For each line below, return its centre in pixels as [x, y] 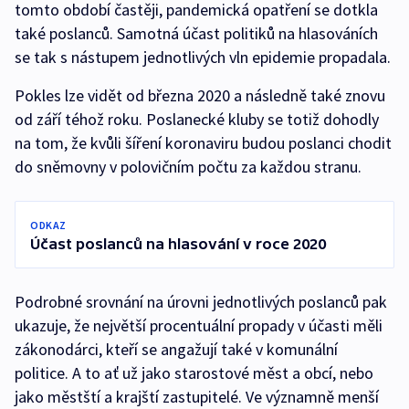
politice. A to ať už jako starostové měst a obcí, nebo [194, 373]
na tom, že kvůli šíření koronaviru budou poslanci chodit [203, 143]
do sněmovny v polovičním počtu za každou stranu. [188, 167]
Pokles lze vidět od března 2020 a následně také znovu [200, 96]
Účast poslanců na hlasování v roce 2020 [178, 244]
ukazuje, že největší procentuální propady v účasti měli [199, 326]
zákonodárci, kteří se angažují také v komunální [176, 350]
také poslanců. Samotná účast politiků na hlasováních [196, 34]
